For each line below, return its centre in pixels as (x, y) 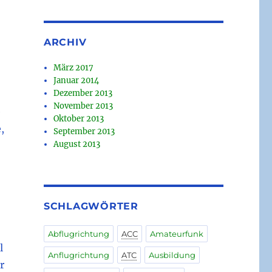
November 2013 (83, 106)
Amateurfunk (176, 234)
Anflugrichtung (78, 255)
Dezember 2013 (83, 93)
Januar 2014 (76, 81)
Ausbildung (172, 255)
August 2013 (77, 144)
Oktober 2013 (79, 119)
